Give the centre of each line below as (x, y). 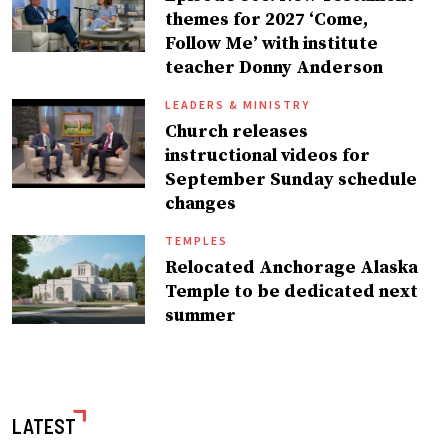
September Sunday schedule (291, 180)
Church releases (237, 132)
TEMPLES (197, 241)
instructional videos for (268, 156)
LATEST (44, 425)
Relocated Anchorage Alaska (292, 268)
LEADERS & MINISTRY (238, 105)
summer (201, 316)
